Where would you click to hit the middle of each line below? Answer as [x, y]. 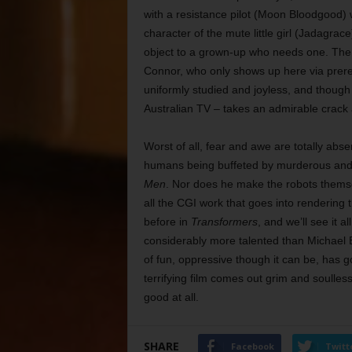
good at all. [171, 297]
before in [167, 222]
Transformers [224, 222]
